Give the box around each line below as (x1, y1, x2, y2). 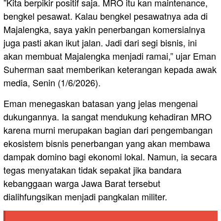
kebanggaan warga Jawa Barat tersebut (3, 176, 160, 189)
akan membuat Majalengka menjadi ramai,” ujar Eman (3, 49, 216, 62)
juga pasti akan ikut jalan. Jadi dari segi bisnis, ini (3, 36, 197, 49)
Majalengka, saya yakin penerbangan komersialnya (3, 22, 205, 36)
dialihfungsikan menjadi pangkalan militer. (3, 189, 167, 203)
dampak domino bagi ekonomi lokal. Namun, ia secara (3, 149, 217, 163)
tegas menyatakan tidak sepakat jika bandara (3, 163, 182, 176)
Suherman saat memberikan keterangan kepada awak (3, 62, 217, 75)
